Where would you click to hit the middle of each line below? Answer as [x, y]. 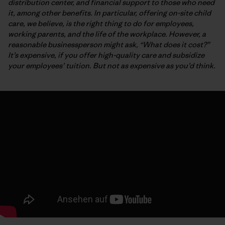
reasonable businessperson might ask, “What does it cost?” [109, 44]
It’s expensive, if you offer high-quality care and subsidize [106, 55]
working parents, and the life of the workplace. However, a [107, 34]
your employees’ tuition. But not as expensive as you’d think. [112, 65]
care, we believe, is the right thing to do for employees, [101, 23]
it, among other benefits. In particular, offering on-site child [109, 13]
